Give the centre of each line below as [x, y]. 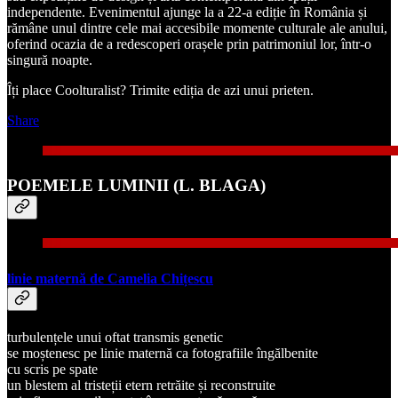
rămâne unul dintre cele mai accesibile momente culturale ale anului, [197, 28]
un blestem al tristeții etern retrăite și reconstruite [141, 385]
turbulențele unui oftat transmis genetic [115, 337]
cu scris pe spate [52, 369]
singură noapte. [50, 60]
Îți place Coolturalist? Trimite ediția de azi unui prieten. [160, 90]
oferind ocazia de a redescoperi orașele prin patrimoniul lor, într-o [189, 44]
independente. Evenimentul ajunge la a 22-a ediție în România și [187, 12]
